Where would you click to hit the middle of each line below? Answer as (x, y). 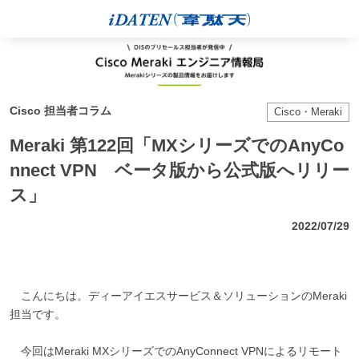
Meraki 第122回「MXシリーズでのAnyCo (176, 145)
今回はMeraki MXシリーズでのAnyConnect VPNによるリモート (181, 351)
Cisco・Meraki (309, 111)
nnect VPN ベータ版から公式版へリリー (179, 170)
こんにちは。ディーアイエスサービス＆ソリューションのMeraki (184, 295)
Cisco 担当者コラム (60, 111)
